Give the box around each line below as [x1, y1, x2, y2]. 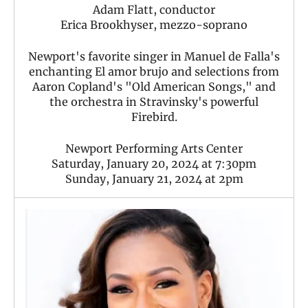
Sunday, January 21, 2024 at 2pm [65, 171, 243, 186]
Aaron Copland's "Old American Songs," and [32, 79, 276, 93]
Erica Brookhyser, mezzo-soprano [60, 17, 247, 32]
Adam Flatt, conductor [93, 2, 215, 16]
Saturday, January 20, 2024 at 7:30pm [52, 156, 256, 170]
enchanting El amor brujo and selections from [29, 64, 279, 78]
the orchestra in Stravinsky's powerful [49, 94, 258, 109]
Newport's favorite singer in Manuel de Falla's [28, 49, 280, 63]
